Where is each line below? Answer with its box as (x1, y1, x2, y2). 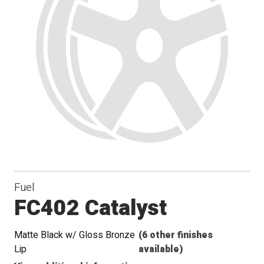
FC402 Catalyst (14, 192, 167, 225)
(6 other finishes (138, 228, 213, 242)
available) (138, 242, 183, 256)
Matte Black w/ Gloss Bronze (14, 228, 136, 242)
